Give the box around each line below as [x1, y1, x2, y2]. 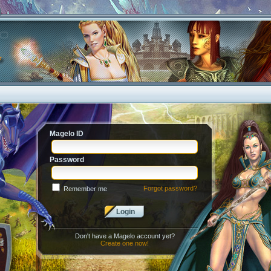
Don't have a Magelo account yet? [74, 232, 175, 240]
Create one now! [100, 240, 149, 247]
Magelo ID [50, 129, 83, 138]
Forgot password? [143, 184, 197, 192]
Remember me [64, 185, 107, 192]
